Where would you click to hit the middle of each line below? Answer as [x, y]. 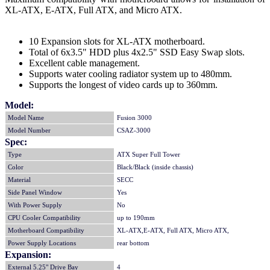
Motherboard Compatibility [46, 231]
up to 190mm [136, 218]
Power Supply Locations [42, 243]
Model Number [29, 130]
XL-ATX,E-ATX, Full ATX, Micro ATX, [173, 231]
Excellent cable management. [84, 63]
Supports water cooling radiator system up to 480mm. [130, 74]
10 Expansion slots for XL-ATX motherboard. [117, 42]
